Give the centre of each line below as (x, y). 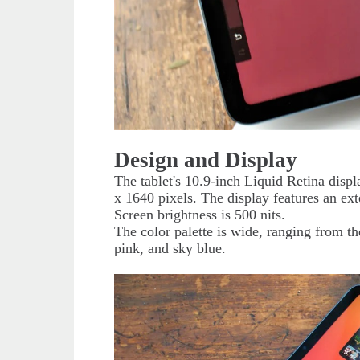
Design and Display (206, 160)
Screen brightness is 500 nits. (200, 214)
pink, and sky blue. (170, 248)
